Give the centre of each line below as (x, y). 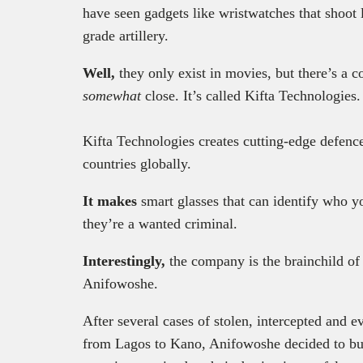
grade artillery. (126, 36)
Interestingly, (124, 261)
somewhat (112, 96)
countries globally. (139, 164)
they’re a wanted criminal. (160, 224)
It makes (110, 201)
